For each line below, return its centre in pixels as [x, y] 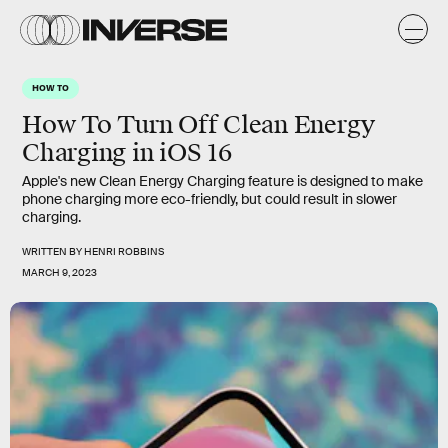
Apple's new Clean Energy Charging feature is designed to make [222, 181]
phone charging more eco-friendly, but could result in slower [209, 199]
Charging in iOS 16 [127, 153]
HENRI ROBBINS [124, 251]
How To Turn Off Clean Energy [198, 125]
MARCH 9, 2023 [59, 272]
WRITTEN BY [53, 251]
